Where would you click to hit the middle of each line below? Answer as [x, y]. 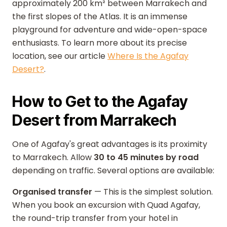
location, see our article [60, 56]
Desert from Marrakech [94, 120]
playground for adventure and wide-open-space [110, 30]
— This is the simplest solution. [153, 192]
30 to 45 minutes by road [146, 157]
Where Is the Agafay [148, 56]
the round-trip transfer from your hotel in [95, 218]
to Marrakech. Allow [53, 157]
